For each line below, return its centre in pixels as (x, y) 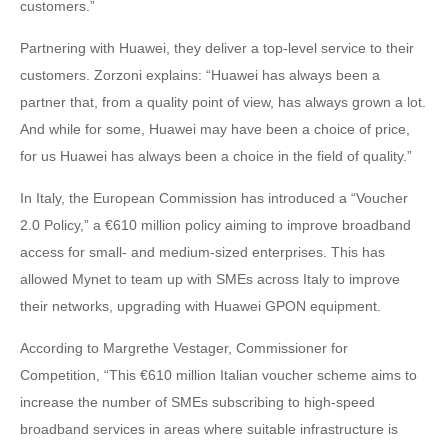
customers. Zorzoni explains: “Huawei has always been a (200, 75)
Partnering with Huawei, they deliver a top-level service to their (217, 48)
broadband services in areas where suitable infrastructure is (209, 429)
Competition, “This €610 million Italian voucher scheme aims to (218, 375)
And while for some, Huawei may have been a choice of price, (215, 129)
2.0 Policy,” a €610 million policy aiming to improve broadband (215, 225)
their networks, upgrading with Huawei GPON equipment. (200, 306)
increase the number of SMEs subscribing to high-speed (197, 402)
